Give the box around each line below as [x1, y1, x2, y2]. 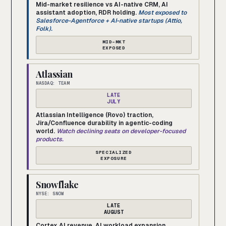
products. [36, 135, 64, 144]
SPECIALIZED [95, 149, 132, 156]
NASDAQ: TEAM [36, 80, 70, 87]
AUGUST [103, 208, 124, 216]
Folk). [36, 25, 52, 33]
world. [36, 127, 55, 136]
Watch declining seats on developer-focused [56, 127, 186, 136]
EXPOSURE [100, 155, 127, 162]
